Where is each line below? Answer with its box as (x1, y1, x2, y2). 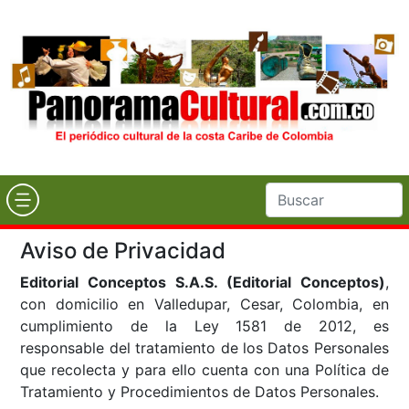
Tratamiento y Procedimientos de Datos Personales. (20, 382, 380, 401)
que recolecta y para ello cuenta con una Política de (20, 360, 389, 379)
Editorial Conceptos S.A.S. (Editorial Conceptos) (20, 272, 385, 291)
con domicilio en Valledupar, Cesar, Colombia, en (20, 294, 389, 313)
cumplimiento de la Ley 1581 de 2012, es (20, 316, 389, 335)
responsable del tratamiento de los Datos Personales (20, 338, 389, 357)
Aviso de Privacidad (20, 236, 226, 264)
